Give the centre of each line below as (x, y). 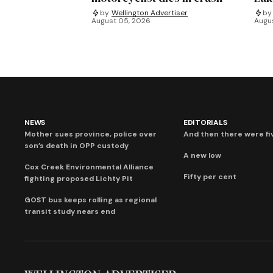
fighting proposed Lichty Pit (79, 179)
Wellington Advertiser (149, 12)
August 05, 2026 (121, 21)
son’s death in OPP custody (76, 146)
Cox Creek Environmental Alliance (89, 167)
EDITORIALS (205, 123)
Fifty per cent (210, 177)
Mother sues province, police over (90, 134)
